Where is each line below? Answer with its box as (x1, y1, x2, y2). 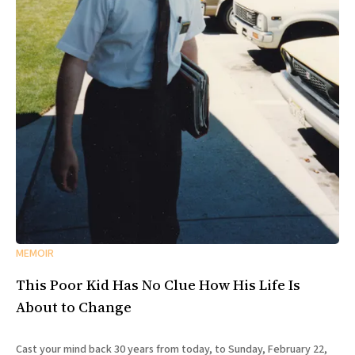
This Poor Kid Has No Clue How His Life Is (16, 275, 300, 296)
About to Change (16, 297, 132, 318)
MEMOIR (16, 245, 54, 261)
